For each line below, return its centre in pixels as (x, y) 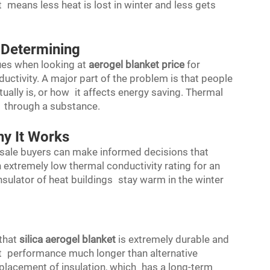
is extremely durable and (172, 239)
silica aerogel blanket (67, 239)
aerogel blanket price (137, 64)
